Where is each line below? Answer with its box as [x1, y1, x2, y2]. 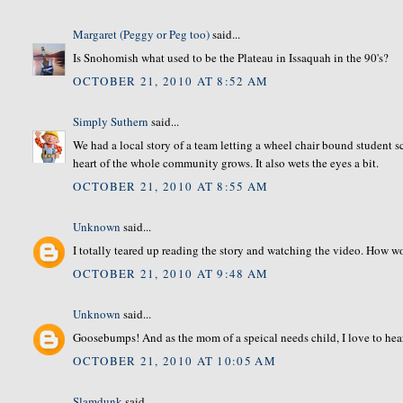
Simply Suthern [73, 112, 149, 130]
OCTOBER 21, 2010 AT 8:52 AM [73, 72, 269, 89]
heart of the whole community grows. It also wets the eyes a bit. [73, 155, 380, 172]
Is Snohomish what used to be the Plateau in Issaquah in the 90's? [73, 49, 390, 67]
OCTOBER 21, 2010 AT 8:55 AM [73, 177, 269, 194]
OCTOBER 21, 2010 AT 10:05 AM [73, 352, 276, 369]
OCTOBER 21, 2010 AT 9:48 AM [73, 264, 269, 282]
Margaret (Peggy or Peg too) [73, 25, 210, 42]
